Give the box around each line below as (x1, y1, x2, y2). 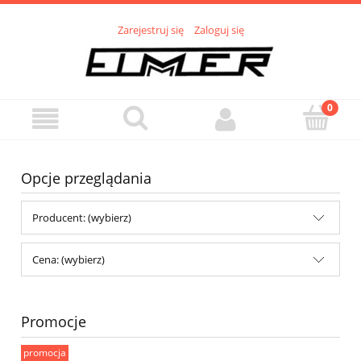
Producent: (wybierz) (32, 210, 131, 226)
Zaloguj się (193, 23, 244, 38)
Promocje (21, 312, 86, 332)
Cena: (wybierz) (32, 252, 105, 268)
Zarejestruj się (117, 23, 184, 38)
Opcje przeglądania (21, 168, 151, 189)
